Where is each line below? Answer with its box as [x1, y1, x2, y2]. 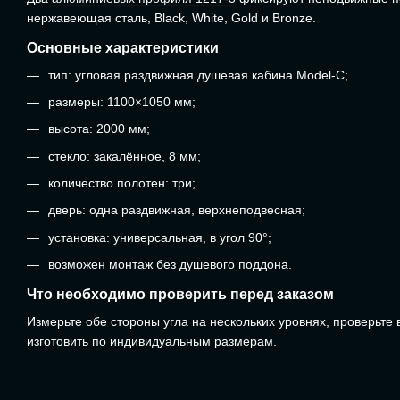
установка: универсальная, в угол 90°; [48, 229, 271, 245]
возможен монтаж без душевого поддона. [48, 257, 292, 272]
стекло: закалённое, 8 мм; [48, 148, 201, 163]
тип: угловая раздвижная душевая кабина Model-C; [48, 67, 348, 82]
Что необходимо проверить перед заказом [27, 287, 334, 303]
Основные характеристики [27, 39, 219, 55]
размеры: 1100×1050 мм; [48, 94, 196, 109]
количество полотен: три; [48, 176, 196, 191]
